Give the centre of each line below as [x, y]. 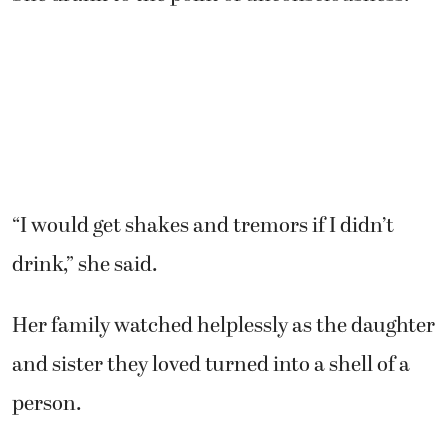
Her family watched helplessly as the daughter [223, 325]
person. [47, 403]
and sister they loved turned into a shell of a [211, 364]
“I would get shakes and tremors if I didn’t [203, 225]
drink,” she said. [85, 264]
